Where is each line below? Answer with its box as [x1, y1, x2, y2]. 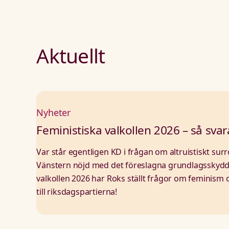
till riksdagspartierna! [36, 186, 117, 197]
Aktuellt [36, 42, 105, 70]
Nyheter [36, 106, 71, 119]
